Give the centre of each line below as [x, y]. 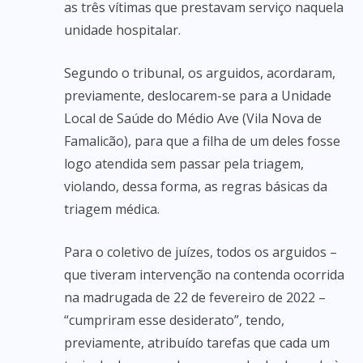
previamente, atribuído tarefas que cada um [197, 343]
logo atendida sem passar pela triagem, [184, 164]
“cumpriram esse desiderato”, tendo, [174, 320]
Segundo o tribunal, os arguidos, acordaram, [200, 73]
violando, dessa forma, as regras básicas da [196, 186]
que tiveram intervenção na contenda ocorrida [204, 275]
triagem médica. [112, 209]
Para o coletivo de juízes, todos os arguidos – [201, 252]
